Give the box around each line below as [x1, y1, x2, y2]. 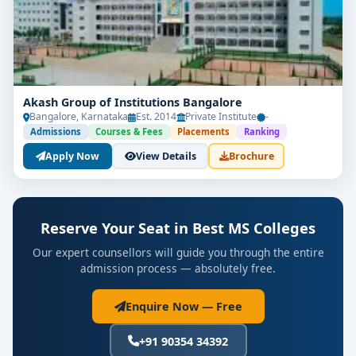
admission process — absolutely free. [80, 261, 276, 276]
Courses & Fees [95, 126, 163, 137]
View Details [135, 149, 196, 163]
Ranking [244, 126, 280, 137]
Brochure [228, 149, 274, 163]
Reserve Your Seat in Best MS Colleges [41, 218, 315, 238]
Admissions [30, 126, 81, 137]
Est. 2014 [136, 110, 176, 123]
